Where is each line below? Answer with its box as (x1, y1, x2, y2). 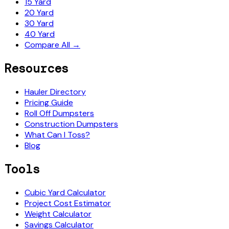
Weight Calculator (25, 208, 91, 219)
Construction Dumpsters (25, 118, 118, 129)
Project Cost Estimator (25, 197, 111, 209)
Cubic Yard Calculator (25, 187, 106, 198)
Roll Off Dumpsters (25, 107, 94, 119)
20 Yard (25, 7, 54, 18)
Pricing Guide (25, 97, 73, 108)
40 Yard (25, 29, 55, 40)
